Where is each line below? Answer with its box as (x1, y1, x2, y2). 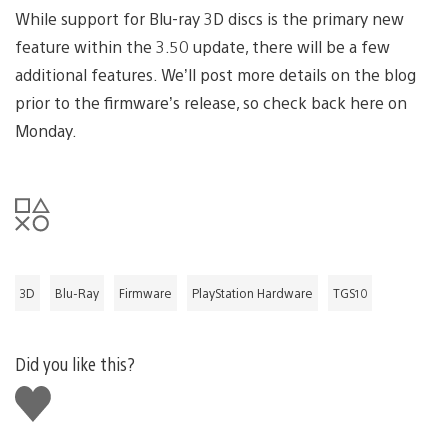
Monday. (15, 119, 77, 141)
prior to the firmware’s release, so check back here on (15, 91, 407, 113)
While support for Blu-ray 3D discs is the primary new (15, 7, 404, 29)
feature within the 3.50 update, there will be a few (15, 35, 390, 57)
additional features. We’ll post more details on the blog (15, 63, 416, 85)
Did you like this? (15, 351, 135, 375)
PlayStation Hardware (192, 284, 313, 301)
